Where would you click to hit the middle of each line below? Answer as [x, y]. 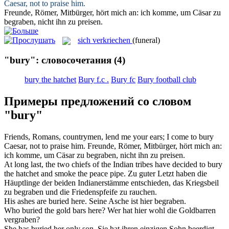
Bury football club [167, 80]
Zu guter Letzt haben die [167, 174]
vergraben [20, 220]
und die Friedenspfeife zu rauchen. [100, 192]
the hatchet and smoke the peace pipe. [65, 174]
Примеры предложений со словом [98, 101]
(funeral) [146, 40]
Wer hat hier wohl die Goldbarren [162, 211]
